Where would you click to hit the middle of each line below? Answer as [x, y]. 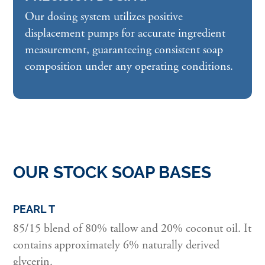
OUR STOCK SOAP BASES [112, 172]
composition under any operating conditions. [129, 67]
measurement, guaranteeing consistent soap [124, 50]
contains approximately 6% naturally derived [117, 245]
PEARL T [34, 209]
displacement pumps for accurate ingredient [125, 34]
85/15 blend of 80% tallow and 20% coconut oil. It [132, 229]
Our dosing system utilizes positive [104, 17]
